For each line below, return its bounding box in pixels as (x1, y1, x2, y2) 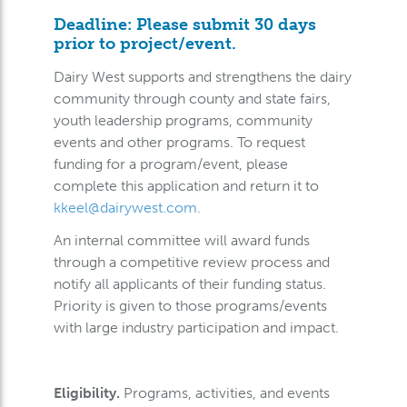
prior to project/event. (53, 34, 241, 54)
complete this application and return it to (53, 176, 319, 194)
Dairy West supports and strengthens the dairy (53, 67, 352, 85)
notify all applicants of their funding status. (53, 274, 326, 293)
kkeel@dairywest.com (53, 198, 197, 216)
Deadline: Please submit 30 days (53, 15, 316, 35)
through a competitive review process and (53, 253, 330, 271)
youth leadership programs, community (53, 111, 313, 129)
